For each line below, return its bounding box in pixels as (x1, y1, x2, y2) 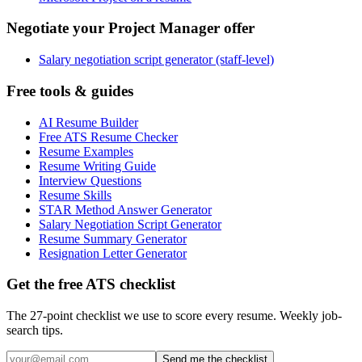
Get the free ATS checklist (6, 276, 175, 293)
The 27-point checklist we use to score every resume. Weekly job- (6, 308, 342, 322)
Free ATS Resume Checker (39, 129, 178, 144)
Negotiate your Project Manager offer (6, 19, 255, 37)
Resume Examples (39, 144, 133, 158)
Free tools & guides (6, 82, 133, 99)
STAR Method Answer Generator (39, 202, 212, 217)
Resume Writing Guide (39, 158, 156, 173)
